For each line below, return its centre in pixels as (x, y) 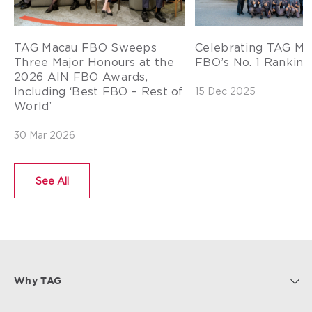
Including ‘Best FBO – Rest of (99, 92)
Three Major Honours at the (94, 62)
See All (52, 181)
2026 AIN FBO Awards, (81, 77)
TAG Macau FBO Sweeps (86, 48)
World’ (33, 106)
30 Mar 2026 (45, 135)
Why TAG (38, 282)
